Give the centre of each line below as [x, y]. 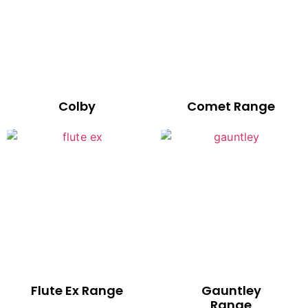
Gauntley [231, 291]
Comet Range [231, 107]
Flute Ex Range [77, 291]
